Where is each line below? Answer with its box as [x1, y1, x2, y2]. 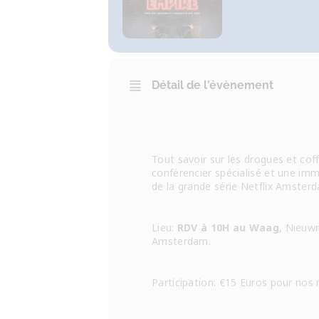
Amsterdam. [152, 234, 211, 248]
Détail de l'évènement [152, 78, 273, 92]
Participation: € [152, 276, 225, 289]
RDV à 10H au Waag [177, 221, 279, 234]
